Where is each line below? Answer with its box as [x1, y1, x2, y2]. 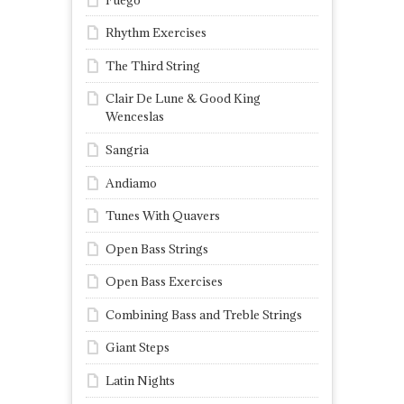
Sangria [106, 141, 149, 158]
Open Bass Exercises [106, 273, 223, 290]
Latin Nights [106, 372, 175, 390]
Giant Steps [106, 339, 170, 356]
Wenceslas [106, 108, 164, 125]
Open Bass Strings [106, 240, 208, 257]
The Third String [106, 57, 200, 74]
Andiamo [106, 174, 157, 191]
